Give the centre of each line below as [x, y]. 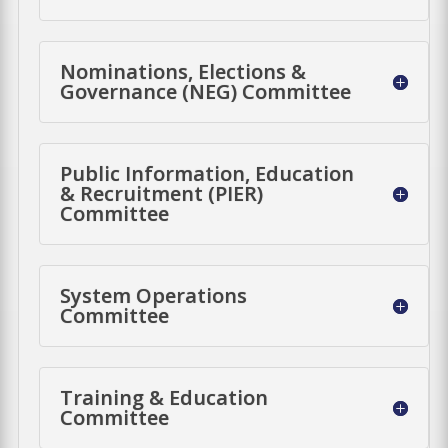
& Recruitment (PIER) [162, 193]
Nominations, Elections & [183, 71]
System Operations [154, 295]
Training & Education [164, 397]
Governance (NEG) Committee [206, 91]
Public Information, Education [207, 173]
